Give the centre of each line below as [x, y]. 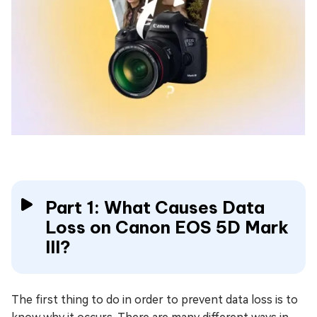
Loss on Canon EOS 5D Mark [167, 227]
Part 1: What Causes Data [155, 207]
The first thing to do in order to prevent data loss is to [155, 299]
